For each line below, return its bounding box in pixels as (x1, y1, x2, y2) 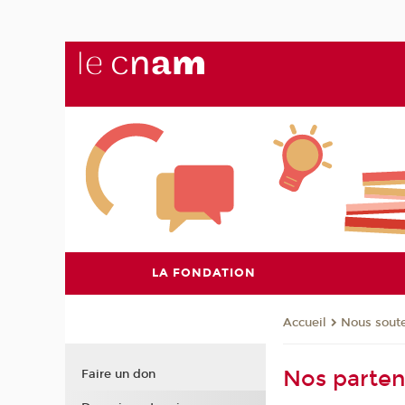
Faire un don (80, 366, 155, 381)
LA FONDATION (152, 265, 257, 280)
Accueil (283, 316, 327, 331)
